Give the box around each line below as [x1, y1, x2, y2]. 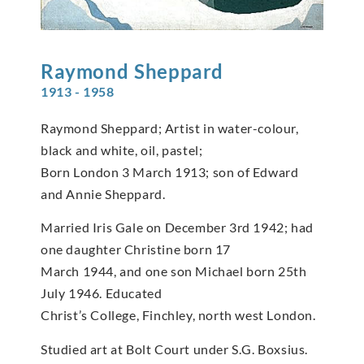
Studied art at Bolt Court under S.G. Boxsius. [41, 340, 308, 357]
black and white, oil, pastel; [41, 141, 203, 158]
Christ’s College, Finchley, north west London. [41, 307, 316, 323]
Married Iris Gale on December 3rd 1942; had [41, 219, 314, 236]
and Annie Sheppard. [41, 185, 166, 201]
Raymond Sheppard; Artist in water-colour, [41, 119, 299, 136]
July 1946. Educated [41, 285, 162, 301]
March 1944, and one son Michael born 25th [41, 263, 307, 279]
